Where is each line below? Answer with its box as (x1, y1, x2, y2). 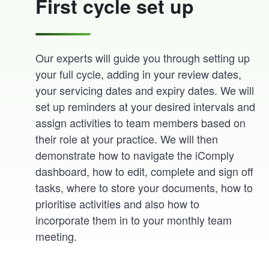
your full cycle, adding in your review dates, (35, 66, 242, 82)
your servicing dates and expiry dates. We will (35, 82, 255, 98)
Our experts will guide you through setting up (35, 50, 250, 66)
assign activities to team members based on (35, 115, 246, 131)
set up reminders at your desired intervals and (35, 98, 256, 115)
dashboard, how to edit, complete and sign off (35, 163, 254, 180)
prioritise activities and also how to (35, 196, 200, 212)
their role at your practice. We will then (35, 131, 219, 147)
